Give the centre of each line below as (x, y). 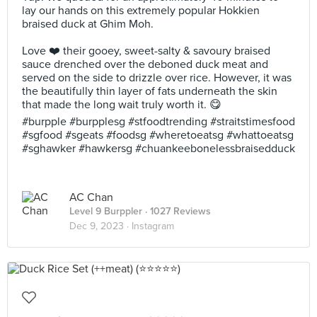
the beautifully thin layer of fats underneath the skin (150, 91)
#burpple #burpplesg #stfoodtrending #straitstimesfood (158, 122)
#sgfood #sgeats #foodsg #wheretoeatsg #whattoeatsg (158, 135)
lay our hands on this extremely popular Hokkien (141, 11)
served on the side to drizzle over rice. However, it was (157, 78)
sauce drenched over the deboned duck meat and (145, 64)
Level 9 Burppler (106, 211)
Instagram (153, 226)
